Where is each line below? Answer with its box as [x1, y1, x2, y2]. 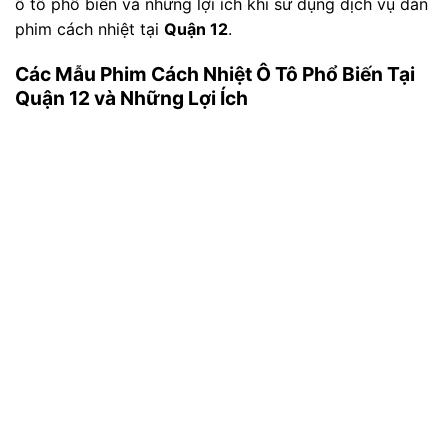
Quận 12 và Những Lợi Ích [15, 86, 248, 111]
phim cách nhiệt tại [15, 18, 164, 39]
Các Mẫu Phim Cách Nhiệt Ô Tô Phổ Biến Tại [15, 62, 415, 87]
